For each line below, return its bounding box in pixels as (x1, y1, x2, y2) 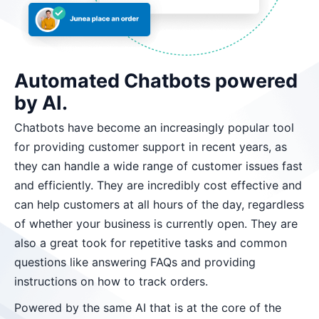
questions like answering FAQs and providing (14, 254, 256, 269)
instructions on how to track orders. (14, 273, 208, 288)
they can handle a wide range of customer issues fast (14, 158, 303, 173)
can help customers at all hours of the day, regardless (14, 197, 304, 211)
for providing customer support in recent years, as (14, 139, 287, 154)
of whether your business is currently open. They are (14, 216, 298, 231)
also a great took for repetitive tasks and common (14, 235, 287, 250)
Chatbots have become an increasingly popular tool (14, 120, 294, 135)
